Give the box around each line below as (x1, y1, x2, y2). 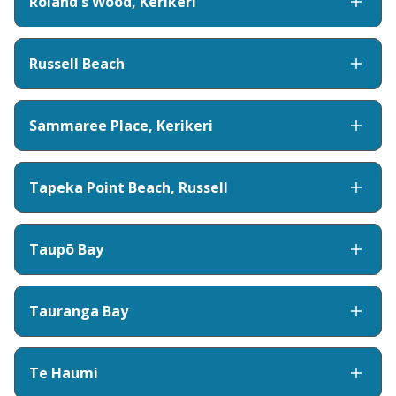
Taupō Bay (29, 239, 103, 259)
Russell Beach (29, 53, 125, 73)
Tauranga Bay (29, 301, 128, 321)
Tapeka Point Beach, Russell (29, 177, 228, 197)
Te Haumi (29, 362, 98, 383)
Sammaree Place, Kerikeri (29, 115, 213, 135)
